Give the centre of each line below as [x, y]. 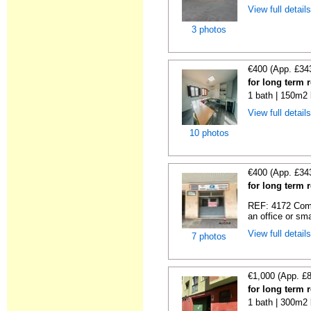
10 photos [209, 133]
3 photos [209, 30]
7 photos [209, 236]
